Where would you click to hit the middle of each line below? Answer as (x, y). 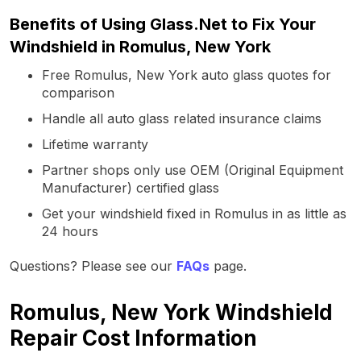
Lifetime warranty (95, 144)
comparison (78, 92)
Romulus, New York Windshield (171, 312)
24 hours (70, 231)
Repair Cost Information (133, 338)
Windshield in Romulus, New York (140, 46)
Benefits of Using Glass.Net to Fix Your (163, 24)
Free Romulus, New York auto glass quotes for (187, 75)
